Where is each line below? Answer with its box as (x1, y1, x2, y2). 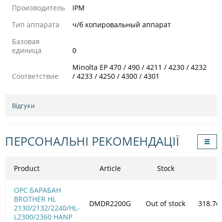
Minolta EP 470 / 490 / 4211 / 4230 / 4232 (72, 62, 207, 72)
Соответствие (12, 71, 58, 81)
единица (12, 45, 42, 55)
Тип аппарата (12, 19, 59, 29)
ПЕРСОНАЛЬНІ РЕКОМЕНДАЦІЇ (5, 132, 179, 149)
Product (14, 163, 40, 173)
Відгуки (12, 101, 35, 110)
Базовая (12, 36, 40, 46)
